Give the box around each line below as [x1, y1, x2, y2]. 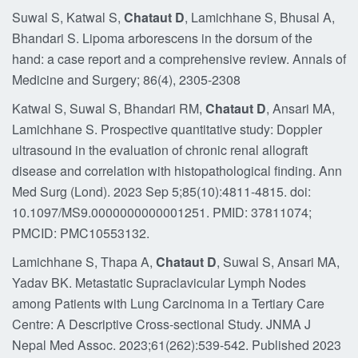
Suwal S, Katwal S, [12, 8, 124, 26]
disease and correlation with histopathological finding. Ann [12, 161, 342, 180]
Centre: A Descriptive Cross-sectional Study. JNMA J [12, 315, 311, 333]
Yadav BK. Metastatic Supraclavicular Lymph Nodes [12, 273, 306, 292]
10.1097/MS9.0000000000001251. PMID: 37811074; [12, 203, 312, 221]
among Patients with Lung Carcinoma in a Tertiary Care [12, 294, 324, 312]
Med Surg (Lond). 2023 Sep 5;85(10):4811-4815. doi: [12, 182, 311, 201]
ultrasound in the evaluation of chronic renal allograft [12, 141, 308, 159]
